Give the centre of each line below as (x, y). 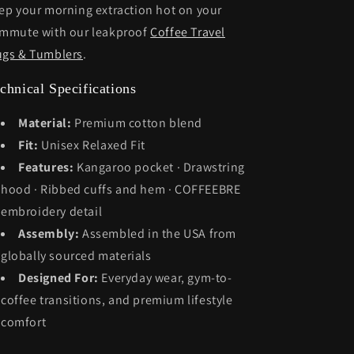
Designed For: (58, 278)
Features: (46, 167)
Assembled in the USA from (158, 233)
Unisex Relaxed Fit (92, 145)
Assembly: (49, 233)
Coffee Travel (188, 32)
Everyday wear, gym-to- (165, 278)
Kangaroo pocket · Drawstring (159, 167)
